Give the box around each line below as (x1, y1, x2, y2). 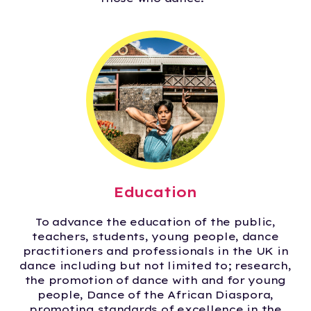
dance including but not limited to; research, (19, 258, 292, 272)
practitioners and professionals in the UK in (22, 244, 289, 258)
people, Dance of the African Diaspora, (37, 287, 274, 301)
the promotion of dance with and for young (24, 273, 287, 287)
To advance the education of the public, (35, 215, 276, 228)
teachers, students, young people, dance (32, 229, 279, 243)
